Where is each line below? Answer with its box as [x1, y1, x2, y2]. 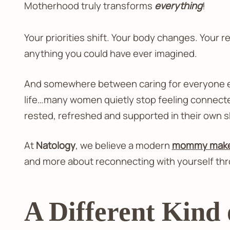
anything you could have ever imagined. [24, 46, 197, 60]
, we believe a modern [75, 139, 172, 152]
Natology [35, 139, 75, 152]
